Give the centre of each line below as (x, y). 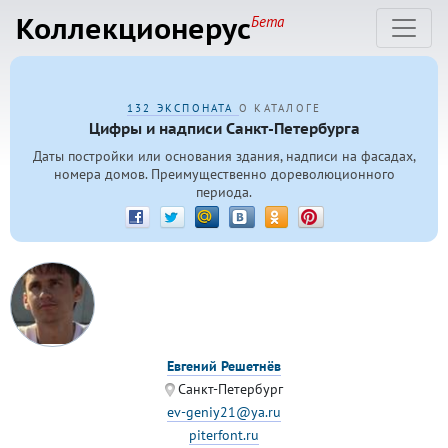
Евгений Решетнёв (224, 366)
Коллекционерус (133, 28)
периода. (224, 192)
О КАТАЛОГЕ (280, 108)
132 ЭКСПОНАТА (182, 108)
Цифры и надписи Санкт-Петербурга (224, 128)
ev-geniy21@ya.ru (224, 411)
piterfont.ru (224, 434)
